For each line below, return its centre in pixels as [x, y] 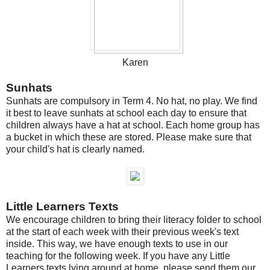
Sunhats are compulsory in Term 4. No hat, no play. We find [132, 101]
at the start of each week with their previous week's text [122, 231]
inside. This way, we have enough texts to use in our [117, 243]
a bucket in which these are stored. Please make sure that [129, 137]
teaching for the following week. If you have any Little [118, 256]
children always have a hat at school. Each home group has [133, 125]
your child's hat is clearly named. [75, 149]
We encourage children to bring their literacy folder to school [134, 219]
